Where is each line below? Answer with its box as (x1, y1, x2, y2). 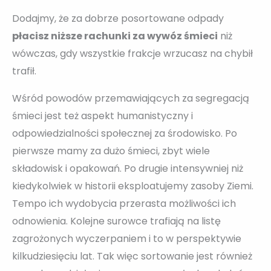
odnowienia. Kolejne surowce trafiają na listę (12, 214, 221, 228)
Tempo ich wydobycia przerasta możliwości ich (12, 196, 236, 211)
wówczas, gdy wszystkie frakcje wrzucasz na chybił (12, 46, 253, 60)
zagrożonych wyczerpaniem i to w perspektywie (12, 231, 241, 246)
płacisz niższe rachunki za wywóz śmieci (12, 28, 218, 43)
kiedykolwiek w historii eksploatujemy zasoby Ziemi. (12, 178, 253, 193)
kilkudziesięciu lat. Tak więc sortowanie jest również (12, 249, 252, 263)
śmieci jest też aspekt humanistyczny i (12, 108, 193, 123)
